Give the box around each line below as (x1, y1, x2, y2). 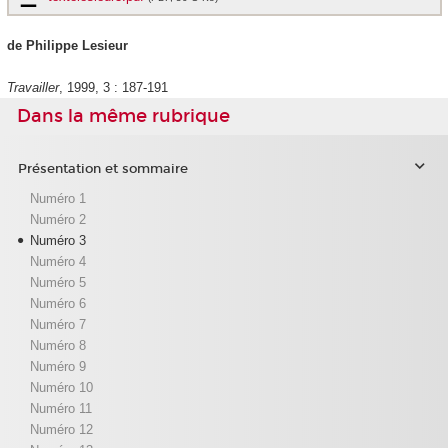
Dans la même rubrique (17, 105, 230, 128)
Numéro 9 (29, 358, 86, 374)
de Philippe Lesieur (6, 38, 128, 54)
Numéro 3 (29, 232, 86, 248)
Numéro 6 (29, 295, 86, 311)
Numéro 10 (29, 379, 93, 395)
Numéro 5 (29, 274, 86, 290)
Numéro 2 (29, 211, 86, 227)
